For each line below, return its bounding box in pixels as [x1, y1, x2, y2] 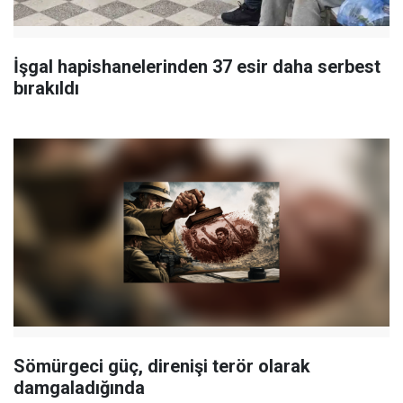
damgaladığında [13, 377, 145, 399]
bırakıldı [13, 76, 79, 99]
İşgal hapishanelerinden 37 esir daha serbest [13, 55, 381, 77]
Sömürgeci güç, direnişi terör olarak [13, 355, 310, 378]
